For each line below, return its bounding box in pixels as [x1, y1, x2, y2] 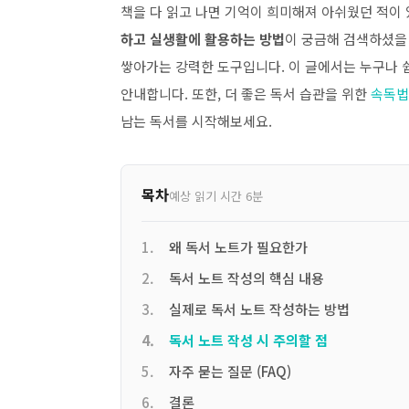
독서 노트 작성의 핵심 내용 [169, 268, 324, 288]
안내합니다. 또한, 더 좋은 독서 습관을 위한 [121, 84, 371, 103]
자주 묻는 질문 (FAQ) [169, 362, 291, 381]
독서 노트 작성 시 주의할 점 [169, 330, 328, 350]
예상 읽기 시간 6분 [169, 187, 263, 204]
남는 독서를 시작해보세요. [121, 111, 272, 131]
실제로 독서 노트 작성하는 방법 [169, 299, 350, 319]
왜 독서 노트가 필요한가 [169, 237, 308, 257]
